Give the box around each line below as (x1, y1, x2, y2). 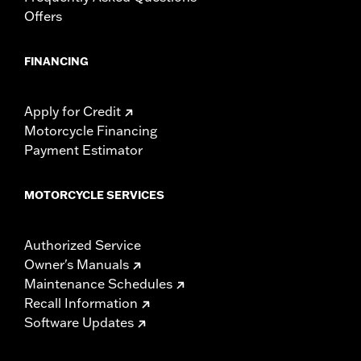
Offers (24, 7, 62, 24)
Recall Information (24, 294, 138, 311)
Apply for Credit (24, 102, 121, 119)
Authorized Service (24, 236, 141, 253)
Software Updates (24, 313, 134, 330)
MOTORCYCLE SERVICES (24, 187, 164, 202)
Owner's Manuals (24, 255, 129, 272)
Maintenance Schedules (24, 275, 172, 292)
